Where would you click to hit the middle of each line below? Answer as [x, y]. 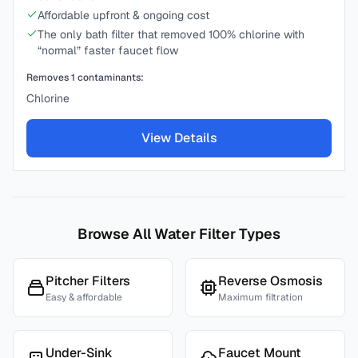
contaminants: [109, 78]
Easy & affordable [84, 297]
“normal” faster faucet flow [108, 50]
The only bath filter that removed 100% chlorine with [171, 34]
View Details [179, 138]
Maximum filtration [261, 297]
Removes [49, 78]
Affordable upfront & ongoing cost [123, 15]
